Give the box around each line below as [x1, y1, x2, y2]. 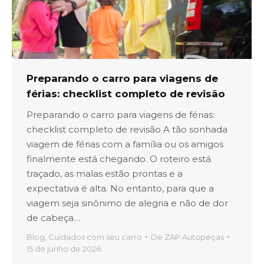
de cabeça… [27, 212, 80, 223]
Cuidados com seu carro [48, 232, 142, 242]
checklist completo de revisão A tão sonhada [27, 123, 227, 135]
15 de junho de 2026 [27, 243, 101, 253]
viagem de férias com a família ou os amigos [27, 138, 223, 150]
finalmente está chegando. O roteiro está [27, 153, 211, 164]
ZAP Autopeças [164, 232, 224, 242]
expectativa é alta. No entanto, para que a [27, 182, 214, 194]
